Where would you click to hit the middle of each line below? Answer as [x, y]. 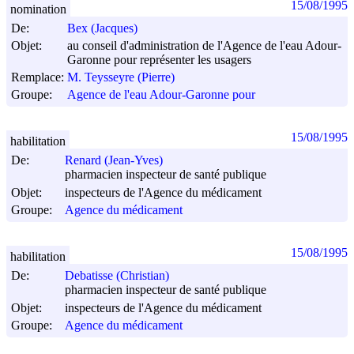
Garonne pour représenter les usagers [159, 60]
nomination [38, 9]
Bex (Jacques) [102, 28]
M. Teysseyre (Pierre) [121, 77]
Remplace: [38, 77]
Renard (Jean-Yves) [114, 160]
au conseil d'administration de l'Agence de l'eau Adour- [204, 45]
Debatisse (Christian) [117, 276]
